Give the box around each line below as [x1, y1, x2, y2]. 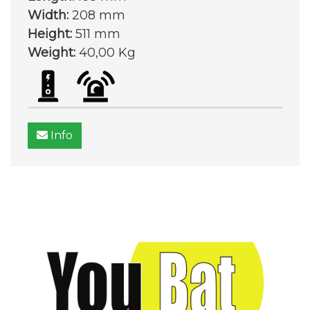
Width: [28, 8, 69, 23]
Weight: [28, 45, 75, 60]
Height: [28, 26, 72, 42]
